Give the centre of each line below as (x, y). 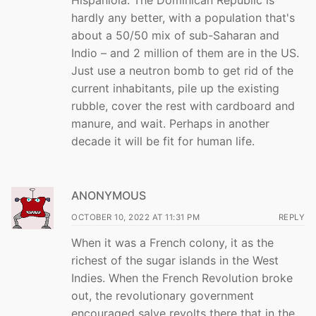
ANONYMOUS (109, 196)
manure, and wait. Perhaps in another (170, 124)
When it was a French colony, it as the (172, 243)
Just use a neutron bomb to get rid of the (182, 71)
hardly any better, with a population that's (183, 18)
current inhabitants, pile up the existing (175, 89)
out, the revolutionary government (163, 296)
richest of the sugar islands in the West (175, 261)
